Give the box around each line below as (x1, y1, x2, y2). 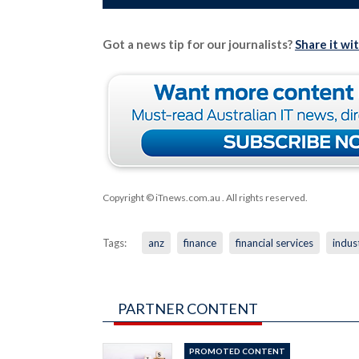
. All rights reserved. (220, 191, 308, 204)
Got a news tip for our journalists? (102, 36, 295, 51)
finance (183, 236, 216, 249)
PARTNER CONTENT (117, 299, 258, 317)
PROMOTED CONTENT (189, 345, 286, 356)
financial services (235, 236, 313, 249)
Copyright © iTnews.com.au (102, 191, 220, 204)
